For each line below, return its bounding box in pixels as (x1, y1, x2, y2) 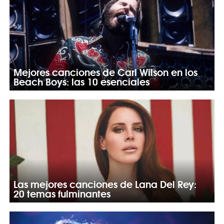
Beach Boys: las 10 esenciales (13, 73, 149, 88)
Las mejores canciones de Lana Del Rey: (13, 175, 196, 191)
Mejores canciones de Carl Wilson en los (13, 63, 197, 79)
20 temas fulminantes (13, 185, 110, 200)
